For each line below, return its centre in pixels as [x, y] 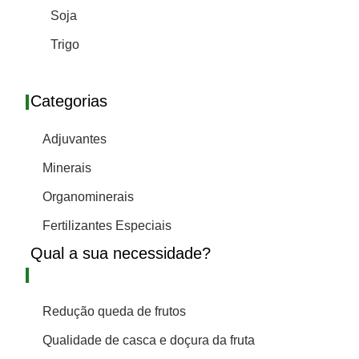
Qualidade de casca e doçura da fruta [149, 341]
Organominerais [89, 196]
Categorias [69, 101]
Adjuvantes [75, 139]
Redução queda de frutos [115, 312]
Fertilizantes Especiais [107, 225]
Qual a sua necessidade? [120, 253]
